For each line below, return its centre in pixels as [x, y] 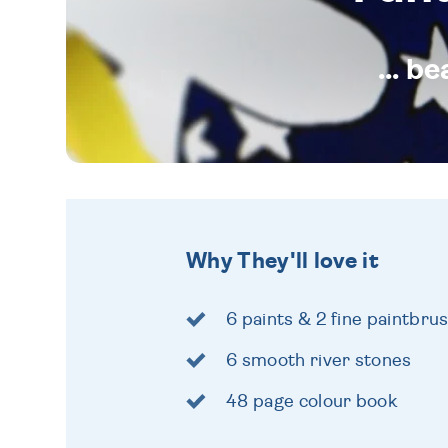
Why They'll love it [283, 260]
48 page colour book [312, 401]
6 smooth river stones [319, 360]
